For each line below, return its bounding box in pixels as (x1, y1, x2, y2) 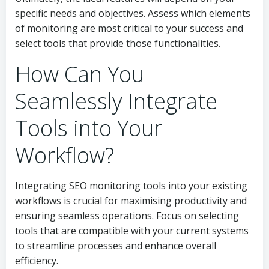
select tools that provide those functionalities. (15, 37, 220, 50)
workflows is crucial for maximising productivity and (15, 194, 247, 207)
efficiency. (15, 254, 58, 267)
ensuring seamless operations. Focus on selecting (15, 209, 239, 222)
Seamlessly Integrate (15, 86, 217, 116)
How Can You (15, 59, 144, 89)
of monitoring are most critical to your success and (15, 22, 243, 35)
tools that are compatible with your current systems (15, 224, 249, 237)
